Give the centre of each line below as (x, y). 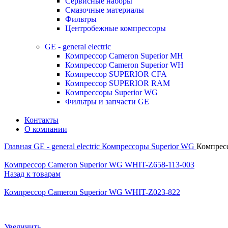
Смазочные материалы (105, 10)
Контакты (41, 120)
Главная (19, 146)
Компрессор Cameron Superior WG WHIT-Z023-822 (92, 192)
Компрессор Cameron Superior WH (124, 65)
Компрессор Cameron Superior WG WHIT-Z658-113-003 (99, 165)
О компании (46, 129)
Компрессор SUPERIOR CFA (116, 74)
